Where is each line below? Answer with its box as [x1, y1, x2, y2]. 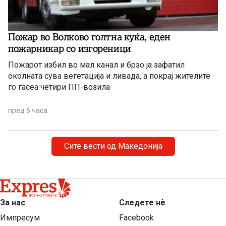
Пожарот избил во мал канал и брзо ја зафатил [8, 60, 185, 70]
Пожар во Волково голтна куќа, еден [8, 31, 171, 43]
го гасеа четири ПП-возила [8, 82, 110, 92]
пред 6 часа [8, 106, 47, 115]
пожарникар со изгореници [8, 42, 131, 55]
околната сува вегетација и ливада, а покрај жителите [8, 71, 210, 81]
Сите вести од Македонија [64, 141, 162, 151]
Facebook [119, 213, 154, 222]
